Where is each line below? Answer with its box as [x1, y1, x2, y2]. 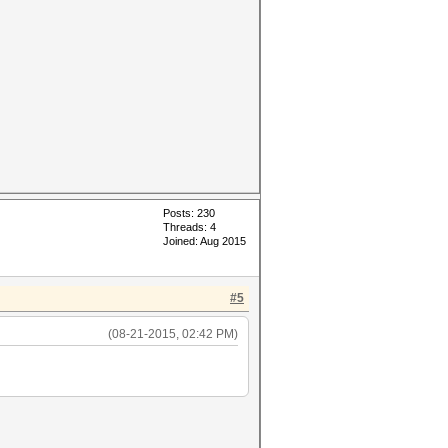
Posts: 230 [163, 207, 215, 219]
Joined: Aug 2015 [163, 235, 246, 247]
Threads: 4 [163, 221, 216, 233]
